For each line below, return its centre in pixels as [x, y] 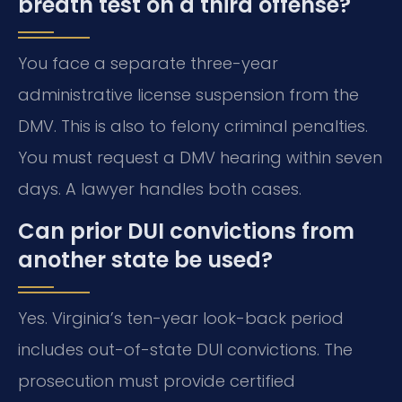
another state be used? [145, 260]
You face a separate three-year [148, 63]
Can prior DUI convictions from [186, 232]
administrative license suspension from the [188, 94]
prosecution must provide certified [157, 381]
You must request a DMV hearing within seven [200, 157]
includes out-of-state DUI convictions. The [185, 350]
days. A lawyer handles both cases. [160, 188]
